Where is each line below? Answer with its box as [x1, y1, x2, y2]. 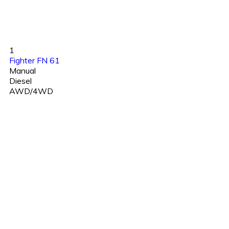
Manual [9, 65, 36, 76]
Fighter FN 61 [9, 55, 60, 66]
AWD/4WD [9, 86, 53, 97]
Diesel [9, 76, 32, 86]
